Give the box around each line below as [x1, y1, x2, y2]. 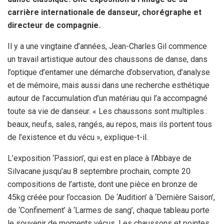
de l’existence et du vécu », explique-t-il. [7, 132, 148, 142]
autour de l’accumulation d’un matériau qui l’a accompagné [7, 93, 207, 103]
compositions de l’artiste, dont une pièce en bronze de [7, 179, 197, 189]
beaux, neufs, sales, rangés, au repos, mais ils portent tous [7, 119, 212, 129]
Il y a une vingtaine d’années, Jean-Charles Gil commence [7, 41, 207, 51]
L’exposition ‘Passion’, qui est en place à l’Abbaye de [7, 153, 191, 163]
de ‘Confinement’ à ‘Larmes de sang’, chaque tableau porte [7, 205, 209, 215]
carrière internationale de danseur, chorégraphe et [7, 7, 201, 17]
